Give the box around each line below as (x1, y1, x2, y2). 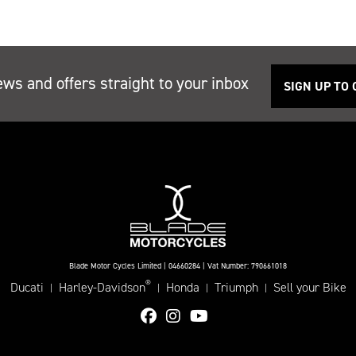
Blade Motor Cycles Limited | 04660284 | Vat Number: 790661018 (69, 261, 287, 271)
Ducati (10, 279, 44, 296)
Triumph (214, 279, 258, 296)
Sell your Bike (273, 279, 346, 296)
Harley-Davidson (58, 279, 145, 296)
